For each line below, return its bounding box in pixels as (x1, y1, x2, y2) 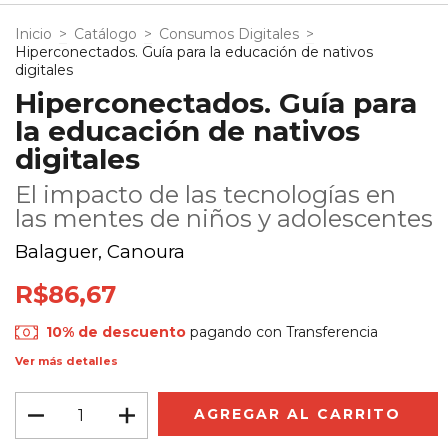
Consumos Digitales (159, 25, 299, 44)
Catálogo (74, 25, 137, 44)
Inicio (15, 25, 52, 44)
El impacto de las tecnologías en (15, 180, 396, 210)
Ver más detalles (15, 353, 118, 368)
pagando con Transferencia (186, 323, 379, 342)
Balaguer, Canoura (15, 240, 185, 264)
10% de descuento (46, 323, 187, 342)
